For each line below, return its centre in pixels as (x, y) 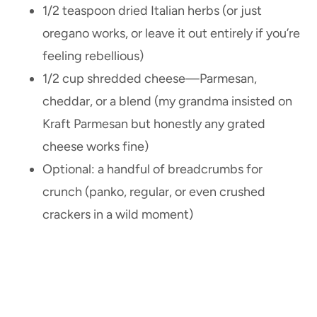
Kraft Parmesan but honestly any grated (154, 124)
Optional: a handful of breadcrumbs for (152, 169)
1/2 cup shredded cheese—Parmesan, (150, 79)
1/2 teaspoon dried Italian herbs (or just (152, 11)
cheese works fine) (96, 147)
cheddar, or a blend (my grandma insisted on (167, 102)
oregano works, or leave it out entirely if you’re (171, 34)
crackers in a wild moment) (118, 215)
